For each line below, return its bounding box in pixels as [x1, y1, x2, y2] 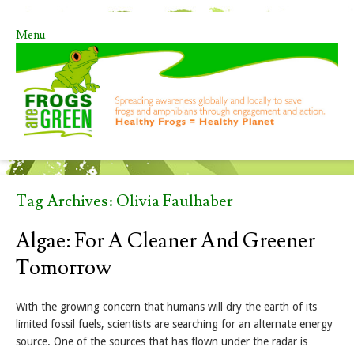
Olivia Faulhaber [116, 191, 233, 213]
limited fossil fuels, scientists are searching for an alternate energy [16, 318, 333, 331]
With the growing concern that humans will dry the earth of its [16, 300, 317, 314]
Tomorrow [16, 254, 111, 282]
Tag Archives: [16, 191, 116, 213]
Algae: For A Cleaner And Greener [16, 228, 315, 255]
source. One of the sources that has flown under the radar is [16, 335, 307, 348]
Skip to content [16, 43, 90, 55]
